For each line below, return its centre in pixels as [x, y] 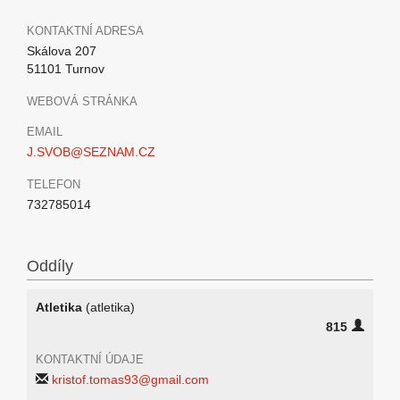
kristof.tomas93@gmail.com [130, 379]
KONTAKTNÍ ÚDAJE [90, 359]
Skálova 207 [62, 51]
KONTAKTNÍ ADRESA [85, 31]
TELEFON [54, 184]
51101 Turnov [66, 69]
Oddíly [50, 266]
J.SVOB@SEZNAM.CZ [91, 152]
